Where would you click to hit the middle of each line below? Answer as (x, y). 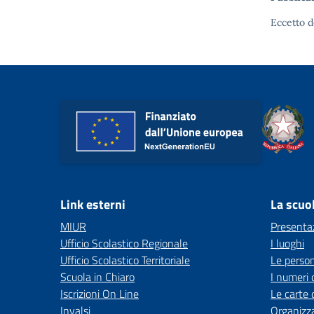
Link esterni (93, 204)
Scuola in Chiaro (97, 277)
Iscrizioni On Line (100, 294)
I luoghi (287, 243)
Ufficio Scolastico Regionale (124, 243)
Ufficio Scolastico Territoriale (125, 260)
